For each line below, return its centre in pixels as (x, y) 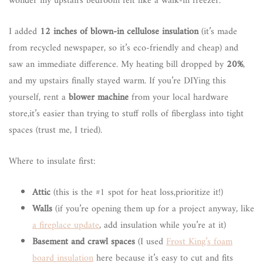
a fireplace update (66, 225)
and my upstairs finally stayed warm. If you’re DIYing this (117, 81)
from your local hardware (178, 97)
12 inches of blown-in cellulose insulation (119, 31)
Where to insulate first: (52, 161)
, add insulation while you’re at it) (163, 225)
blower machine (99, 97)
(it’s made (218, 31)
